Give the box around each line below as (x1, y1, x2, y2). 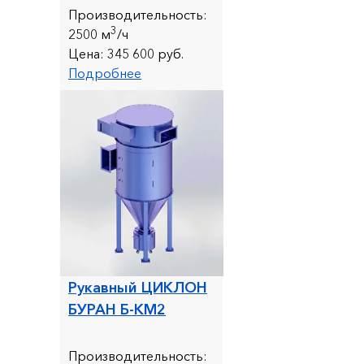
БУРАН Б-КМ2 (68, 300, 166, 318)
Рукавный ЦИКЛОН (68, 278, 207, 297)
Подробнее (68, 64, 141, 81)
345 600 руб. (104, 45, 184, 62)
